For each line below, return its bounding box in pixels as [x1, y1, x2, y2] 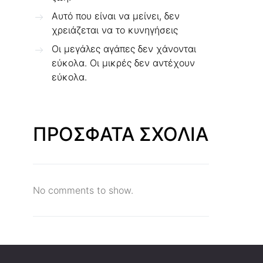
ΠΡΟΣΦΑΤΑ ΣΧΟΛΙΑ [33, 123, 208, 146]
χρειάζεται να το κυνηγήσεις [52, 24, 178, 36]
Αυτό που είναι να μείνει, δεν [52, 10, 180, 22]
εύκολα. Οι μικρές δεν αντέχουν [52, 57, 195, 69]
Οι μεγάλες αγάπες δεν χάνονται [52, 43, 196, 55]
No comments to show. [33, 184, 133, 196]
